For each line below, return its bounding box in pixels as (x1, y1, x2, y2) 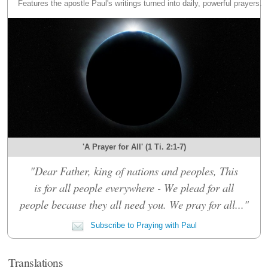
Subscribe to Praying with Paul (87, 220, 197, 230)
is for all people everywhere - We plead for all (34, 179, 234, 195)
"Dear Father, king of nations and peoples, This (30, 163, 238, 178)
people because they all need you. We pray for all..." (19, 196, 249, 212)
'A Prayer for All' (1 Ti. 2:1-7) (82, 142, 186, 151)
